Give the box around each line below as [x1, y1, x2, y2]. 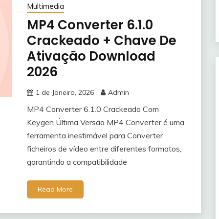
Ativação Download [26, 47, 155, 66]
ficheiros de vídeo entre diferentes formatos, [26, 144, 181, 154]
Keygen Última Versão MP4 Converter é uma [26, 117, 184, 128]
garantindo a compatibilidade [26, 157, 127, 167]
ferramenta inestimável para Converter [26, 131, 163, 141]
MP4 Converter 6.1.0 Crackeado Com [26, 104, 159, 114]
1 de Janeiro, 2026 [35, 88, 94, 97]
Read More [37, 185, 73, 194]
